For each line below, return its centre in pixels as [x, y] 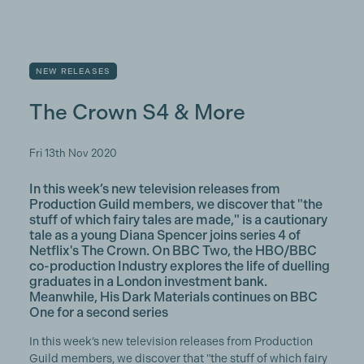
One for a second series [98, 312]
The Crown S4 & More [137, 112]
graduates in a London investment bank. [148, 282]
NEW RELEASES [73, 71]
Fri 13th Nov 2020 [73, 153]
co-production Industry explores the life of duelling [179, 266]
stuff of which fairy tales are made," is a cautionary [178, 220]
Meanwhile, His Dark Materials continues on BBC [173, 297]
